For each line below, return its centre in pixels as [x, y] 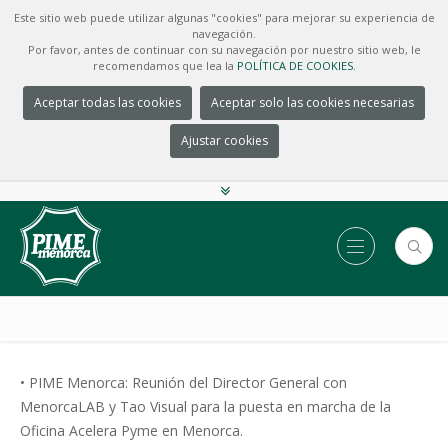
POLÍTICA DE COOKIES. [296, 65]
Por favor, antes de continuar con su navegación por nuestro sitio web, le [224, 49]
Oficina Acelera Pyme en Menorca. [131, 430]
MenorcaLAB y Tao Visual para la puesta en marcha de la [205, 406]
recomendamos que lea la [164, 65]
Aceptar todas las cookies [107, 102]
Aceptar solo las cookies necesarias [312, 102]
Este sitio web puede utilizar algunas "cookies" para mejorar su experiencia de [224, 17]
